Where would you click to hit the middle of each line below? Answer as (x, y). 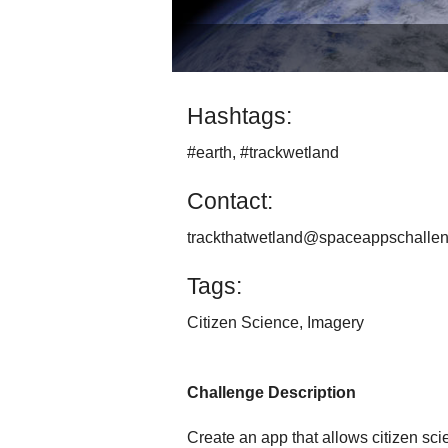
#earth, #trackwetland (263, 153)
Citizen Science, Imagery (275, 323)
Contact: (230, 201)
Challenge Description (271, 393)
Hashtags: (239, 116)
